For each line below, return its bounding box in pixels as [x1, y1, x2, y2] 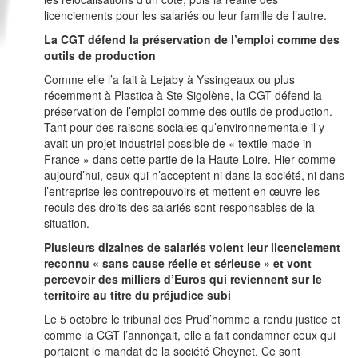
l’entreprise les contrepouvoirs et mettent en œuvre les [44, 183, 320, 200]
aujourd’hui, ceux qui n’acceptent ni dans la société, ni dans [44, 167, 344, 184]
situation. [44, 215, 89, 232]
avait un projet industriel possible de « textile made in [44, 135, 312, 152]
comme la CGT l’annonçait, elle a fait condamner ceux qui [44, 327, 336, 344]
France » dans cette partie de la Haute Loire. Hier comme [44, 151, 336, 168]
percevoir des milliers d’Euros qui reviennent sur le [44, 271, 322, 288]
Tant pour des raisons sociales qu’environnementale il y [44, 119, 324, 136]
